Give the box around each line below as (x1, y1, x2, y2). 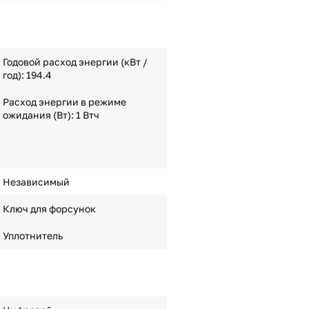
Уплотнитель (2, 230, 63, 241)
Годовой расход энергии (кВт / (2, 56, 148, 68)
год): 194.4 (2, 69, 52, 81)
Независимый (2, 176, 70, 188)
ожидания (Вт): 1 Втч (2, 109, 99, 121)
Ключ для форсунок (2, 203, 96, 215)
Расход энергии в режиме (2, 96, 126, 108)
